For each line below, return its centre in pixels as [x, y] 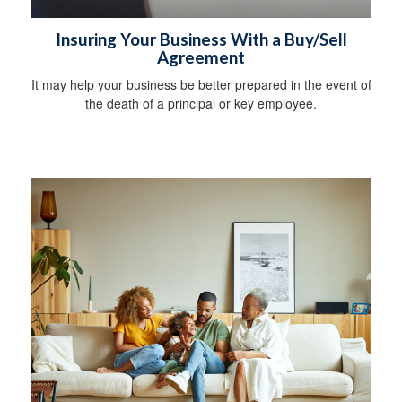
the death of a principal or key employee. [201, 103]
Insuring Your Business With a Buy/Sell [201, 39]
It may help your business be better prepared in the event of [201, 84]
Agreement [201, 57]
